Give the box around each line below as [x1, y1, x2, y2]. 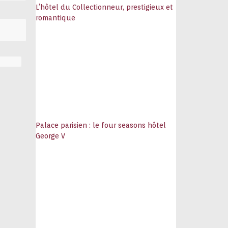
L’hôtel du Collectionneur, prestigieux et [36, 3, 174, 11]
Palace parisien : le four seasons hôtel [36, 121, 166, 129]
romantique [36, 14, 76, 22]
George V [36, 132, 66, 140]
